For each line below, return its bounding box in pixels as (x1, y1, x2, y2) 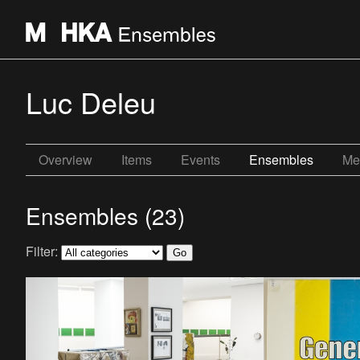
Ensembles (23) (26, 199, 185, 231)
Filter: (26, 242, 61, 260)
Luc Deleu (26, 81, 156, 122)
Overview (39, 150, 92, 169)
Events (181, 150, 220, 169)
